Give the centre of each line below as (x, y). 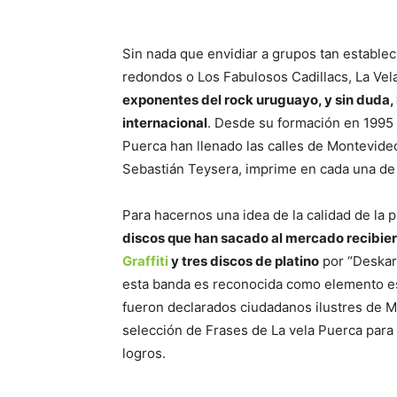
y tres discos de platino (244, 261)
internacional (165, 123)
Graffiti (145, 261)
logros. (144, 353)
